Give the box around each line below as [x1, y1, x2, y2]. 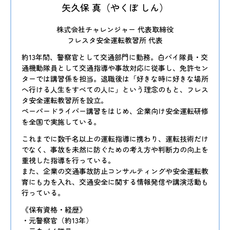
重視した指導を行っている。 [22, 155, 115, 165]
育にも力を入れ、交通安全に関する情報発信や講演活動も [22, 176, 208, 187]
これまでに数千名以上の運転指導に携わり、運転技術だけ [22, 133, 208, 144]
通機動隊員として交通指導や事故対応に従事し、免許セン [22, 62, 208, 73]
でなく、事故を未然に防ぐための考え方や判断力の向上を [22, 144, 208, 155]
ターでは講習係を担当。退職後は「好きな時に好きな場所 [22, 73, 208, 84]
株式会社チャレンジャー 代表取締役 [56, 24, 174, 34]
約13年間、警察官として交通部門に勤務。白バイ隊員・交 [22, 51, 208, 62]
